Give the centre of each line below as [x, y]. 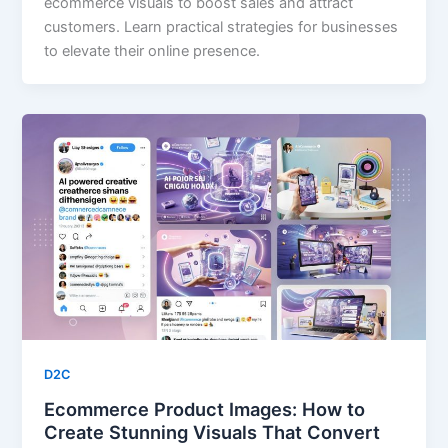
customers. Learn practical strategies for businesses [221, 26]
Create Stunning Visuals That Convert [212, 431]
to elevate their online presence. [152, 50]
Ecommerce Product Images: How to [205, 408]
